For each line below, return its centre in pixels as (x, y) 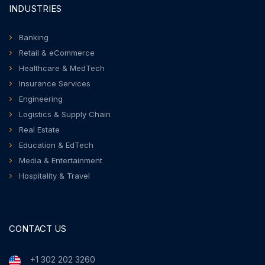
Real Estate (39, 130)
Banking (34, 37)
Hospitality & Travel (54, 176)
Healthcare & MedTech (62, 68)
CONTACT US (38, 229)
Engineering (41, 99)
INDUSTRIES (35, 9)
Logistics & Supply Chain (65, 114)
